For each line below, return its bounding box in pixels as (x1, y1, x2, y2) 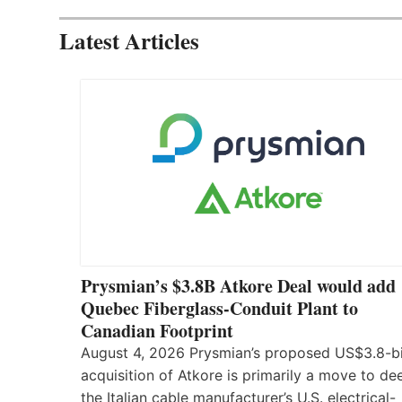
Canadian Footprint (81, 318, 233, 345)
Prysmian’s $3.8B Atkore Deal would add (81, 273, 396, 300)
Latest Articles (59, 23, 199, 57)
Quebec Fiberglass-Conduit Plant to (81, 295, 358, 322)
